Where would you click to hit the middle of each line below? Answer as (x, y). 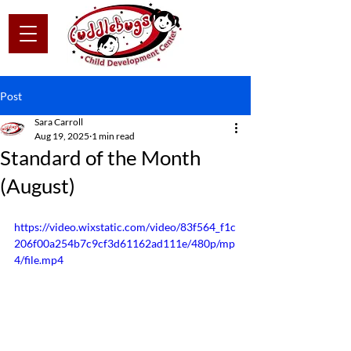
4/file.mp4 (39, 260)
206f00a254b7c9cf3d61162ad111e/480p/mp (125, 243)
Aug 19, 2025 (62, 136)
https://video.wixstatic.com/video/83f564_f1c (125, 227)
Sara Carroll (59, 122)
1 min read (113, 136)
